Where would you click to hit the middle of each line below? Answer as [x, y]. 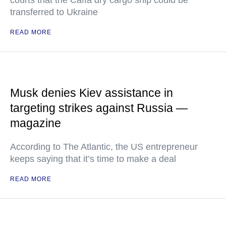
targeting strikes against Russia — [99, 108]
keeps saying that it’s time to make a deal [93, 159]
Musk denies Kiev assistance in [92, 93]
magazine [36, 123]
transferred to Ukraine [54, 12]
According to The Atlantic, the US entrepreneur [104, 147]
